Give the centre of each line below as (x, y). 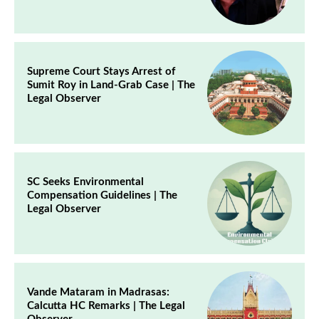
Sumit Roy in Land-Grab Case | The (111, 85)
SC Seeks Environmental (85, 182)
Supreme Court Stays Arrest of (101, 72)
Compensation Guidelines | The (102, 196)
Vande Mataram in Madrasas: (98, 293)
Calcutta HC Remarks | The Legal (106, 306)
